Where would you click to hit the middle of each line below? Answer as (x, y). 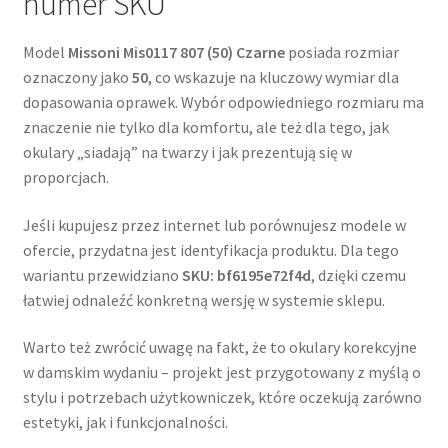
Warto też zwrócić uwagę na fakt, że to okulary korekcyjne (219, 347)
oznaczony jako (77, 76)
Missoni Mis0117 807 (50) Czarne (176, 51)
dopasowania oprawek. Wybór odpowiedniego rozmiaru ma (223, 101)
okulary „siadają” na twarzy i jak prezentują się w (187, 151)
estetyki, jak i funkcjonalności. (125, 422)
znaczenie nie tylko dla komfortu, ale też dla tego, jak (205, 126)
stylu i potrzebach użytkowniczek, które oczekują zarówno (222, 397)
